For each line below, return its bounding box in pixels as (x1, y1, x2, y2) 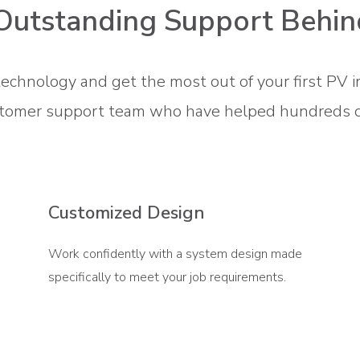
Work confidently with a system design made (47, 244, 302, 263)
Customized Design (47, 200, 205, 225)
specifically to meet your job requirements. (47, 268, 286, 286)
